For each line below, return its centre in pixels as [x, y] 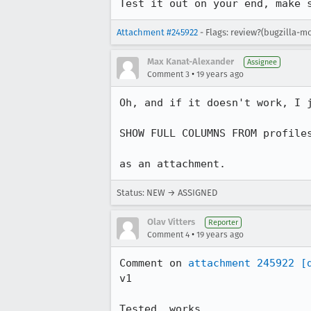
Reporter [223, 222]
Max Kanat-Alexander [191, 61]
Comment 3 [168, 74]
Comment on [154, 263]
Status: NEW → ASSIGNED [167, 193]
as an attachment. [173, 164]
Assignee [262, 62]
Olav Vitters [171, 222]
